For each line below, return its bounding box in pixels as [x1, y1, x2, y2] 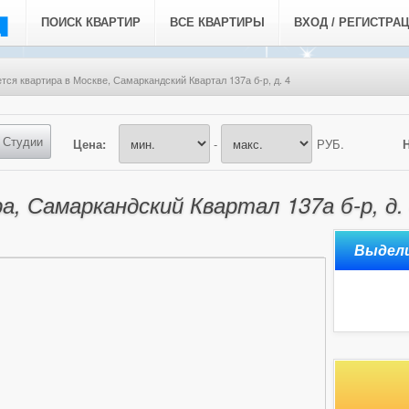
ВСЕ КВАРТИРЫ [170, 16, 265, 29]
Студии [3, 132, 43, 150]
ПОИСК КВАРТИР [41, 16, 141, 29]
